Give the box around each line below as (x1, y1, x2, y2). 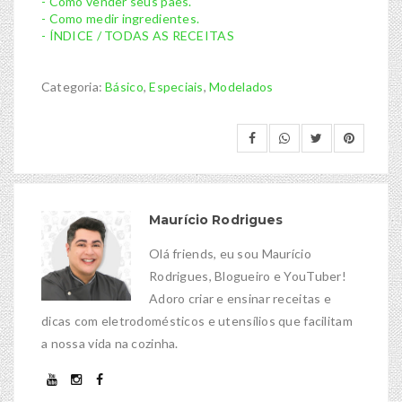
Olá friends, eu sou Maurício (149, 246, 311, 262)
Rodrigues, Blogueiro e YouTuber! (149, 268, 346, 284)
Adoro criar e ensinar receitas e (149, 291, 331, 307)
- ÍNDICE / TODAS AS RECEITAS (41, 28, 234, 44)
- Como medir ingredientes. (41, 11, 200, 27)
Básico (105, 79, 144, 95)
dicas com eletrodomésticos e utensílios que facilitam (41, 313, 353, 329)
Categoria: (41, 79, 106, 95)
